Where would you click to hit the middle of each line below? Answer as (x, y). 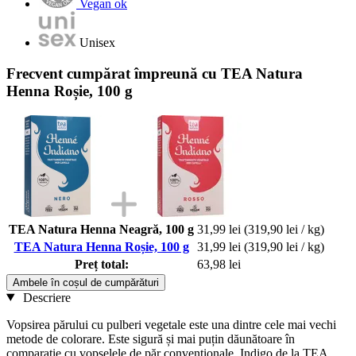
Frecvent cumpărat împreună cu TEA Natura (155, 73)
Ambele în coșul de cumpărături (86, 282)
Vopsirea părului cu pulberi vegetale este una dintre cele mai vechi (171, 324)
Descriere (45, 297)
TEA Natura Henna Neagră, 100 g (101, 229)
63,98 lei (219, 264)
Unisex (97, 43)
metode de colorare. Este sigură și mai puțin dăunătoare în (151, 339)
